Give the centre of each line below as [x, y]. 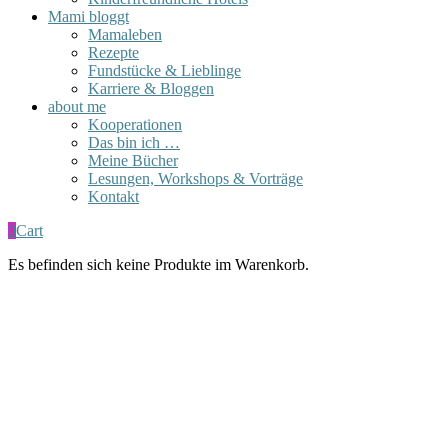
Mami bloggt [88, 16]
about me [77, 106]
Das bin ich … [134, 142]
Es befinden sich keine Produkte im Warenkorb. [158, 264]
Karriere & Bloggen [151, 88]
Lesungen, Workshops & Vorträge [195, 178]
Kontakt [113, 196]
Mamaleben [125, 34]
